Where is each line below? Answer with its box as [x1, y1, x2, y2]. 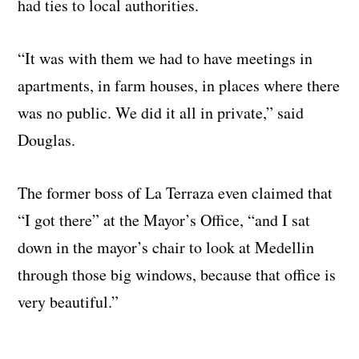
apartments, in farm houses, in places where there [18, 75, 341, 97]
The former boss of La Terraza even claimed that [18, 182, 333, 204]
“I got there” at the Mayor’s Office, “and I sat [18, 209, 311, 232]
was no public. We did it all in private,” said [18, 102, 305, 124]
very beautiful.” [18, 291, 119, 313]
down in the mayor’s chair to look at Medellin [18, 236, 315, 259]
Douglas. [18, 129, 76, 151]
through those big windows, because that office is [18, 264, 337, 286]
